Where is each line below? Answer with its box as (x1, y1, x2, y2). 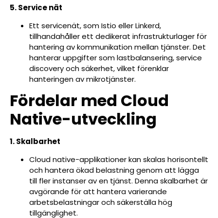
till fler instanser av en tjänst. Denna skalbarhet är (29, 175, 208, 186)
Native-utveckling (10, 108, 157, 130)
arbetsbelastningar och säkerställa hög (29, 197, 172, 207)
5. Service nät (10, 2, 62, 13)
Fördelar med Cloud (10, 90, 169, 112)
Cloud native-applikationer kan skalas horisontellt (29, 154, 208, 164)
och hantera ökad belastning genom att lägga (29, 164, 199, 175)
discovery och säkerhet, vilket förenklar (29, 63, 169, 73)
